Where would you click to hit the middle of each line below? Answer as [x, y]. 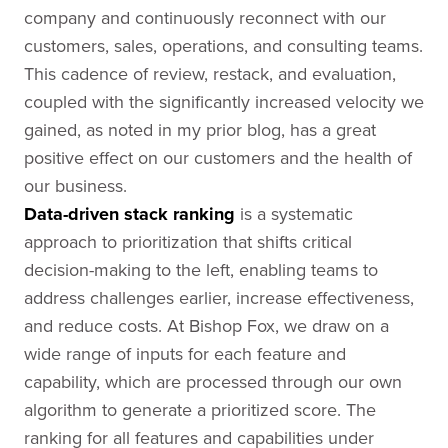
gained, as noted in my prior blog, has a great [200, 129]
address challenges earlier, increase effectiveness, [219, 297]
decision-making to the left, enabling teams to [201, 269]
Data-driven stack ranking [129, 214]
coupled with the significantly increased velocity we [224, 101]
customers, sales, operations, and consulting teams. [223, 45]
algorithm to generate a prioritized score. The [200, 409]
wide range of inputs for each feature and [185, 353]
